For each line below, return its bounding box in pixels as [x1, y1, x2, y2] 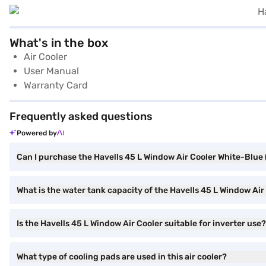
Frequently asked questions [9, 109, 153, 123]
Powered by [17, 128, 57, 137]
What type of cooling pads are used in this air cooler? [17, 251, 227, 262]
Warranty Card [24, 79, 88, 91]
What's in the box [9, 35, 108, 50]
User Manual [24, 65, 79, 77]
